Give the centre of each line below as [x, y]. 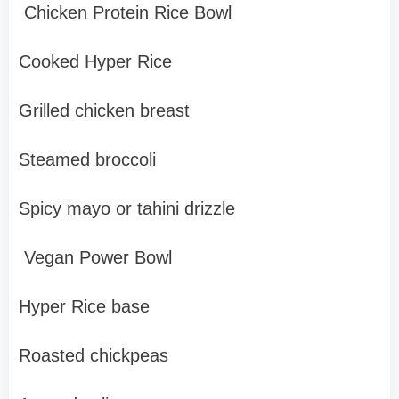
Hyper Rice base [84, 307]
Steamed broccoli [87, 160]
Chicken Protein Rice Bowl [125, 13]
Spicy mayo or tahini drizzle [127, 209]
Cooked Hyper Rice [95, 62]
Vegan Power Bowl [95, 258]
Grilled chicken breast [104, 111]
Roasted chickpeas [94, 356]
